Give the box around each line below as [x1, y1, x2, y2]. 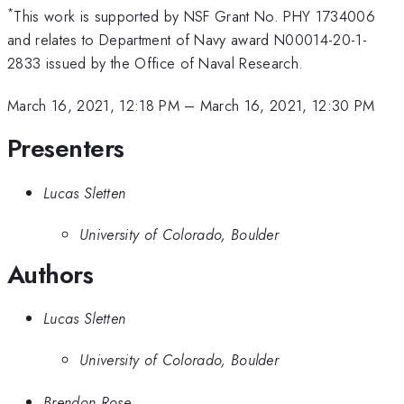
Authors [7, 255, 94, 293]
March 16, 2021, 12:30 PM [199, 94, 375, 116]
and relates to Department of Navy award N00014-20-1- [7, 29, 368, 51]
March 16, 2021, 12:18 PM [7, 94, 179, 116]
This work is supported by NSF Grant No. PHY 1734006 [14, 5, 376, 28]
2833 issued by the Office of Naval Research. [7, 52, 304, 75]
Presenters [7, 130, 124, 168]
